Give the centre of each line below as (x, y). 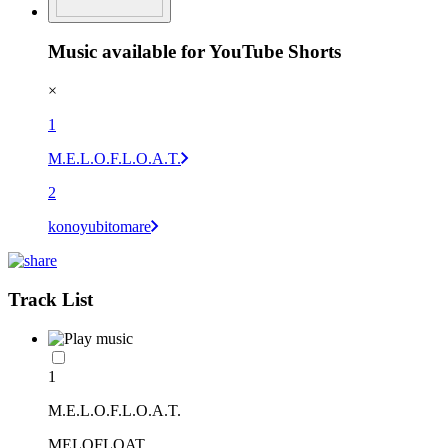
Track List (50, 299)
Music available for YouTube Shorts (194, 52)
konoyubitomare (99, 227)
